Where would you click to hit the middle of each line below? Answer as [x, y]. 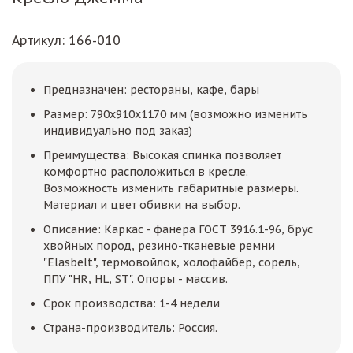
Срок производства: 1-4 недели [132, 303]
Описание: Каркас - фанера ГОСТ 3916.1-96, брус [178, 229]
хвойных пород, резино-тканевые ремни [159, 245]
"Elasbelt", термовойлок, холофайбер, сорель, [172, 262]
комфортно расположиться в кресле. [146, 171]
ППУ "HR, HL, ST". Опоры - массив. [136, 279]
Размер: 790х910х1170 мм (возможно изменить [175, 114]
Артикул [37, 40]
